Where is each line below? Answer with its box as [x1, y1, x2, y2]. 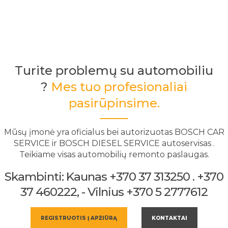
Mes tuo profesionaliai [51, 79, 187, 94]
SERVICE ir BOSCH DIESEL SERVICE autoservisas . [13, 138, 215, 148]
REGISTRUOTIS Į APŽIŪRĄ [41, 214, 117, 221]
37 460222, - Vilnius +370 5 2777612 [20, 184, 208, 199]
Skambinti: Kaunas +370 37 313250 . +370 [5, 169, 223, 184]
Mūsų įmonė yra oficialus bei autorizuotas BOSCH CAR [4, 127, 224, 137]
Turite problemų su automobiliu [15, 63, 213, 78]
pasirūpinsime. [68, 95, 160, 110]
